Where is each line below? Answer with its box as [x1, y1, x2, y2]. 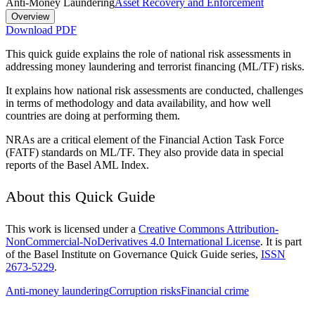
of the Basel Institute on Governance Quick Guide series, [6, 247, 261, 260]
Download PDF [6, 23, 77, 36]
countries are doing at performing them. [6, 109, 180, 122]
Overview [11, 11, 49, 22]
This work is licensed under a [6, 222, 139, 235]
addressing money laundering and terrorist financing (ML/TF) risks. [6, 60, 304, 72]
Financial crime [181, 284, 249, 297]
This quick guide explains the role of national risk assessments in [6, 47, 291, 60]
